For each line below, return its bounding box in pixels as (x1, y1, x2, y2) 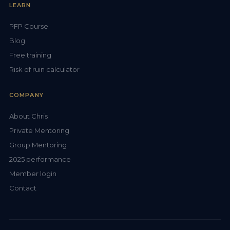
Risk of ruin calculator (9, 65, 80, 73)
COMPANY (9, 91, 44, 99)
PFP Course (9, 22, 48, 30)
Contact (9, 183, 36, 192)
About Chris (9, 111, 48, 120)
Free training (9, 50, 51, 59)
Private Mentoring (9, 126, 69, 135)
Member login (9, 169, 56, 178)
